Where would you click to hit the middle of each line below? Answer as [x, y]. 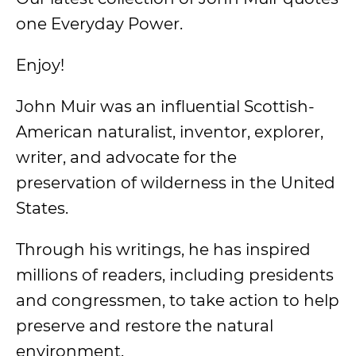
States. [42, 208]
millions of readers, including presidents [175, 275]
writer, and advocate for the [126, 157]
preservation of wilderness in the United [176, 183]
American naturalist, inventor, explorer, [170, 132]
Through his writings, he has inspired [163, 250]
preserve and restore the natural [145, 326]
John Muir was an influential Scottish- [165, 106]
